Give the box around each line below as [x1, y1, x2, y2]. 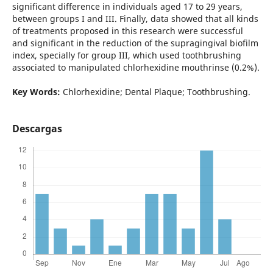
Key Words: [12, 85, 60, 97]
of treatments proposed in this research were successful [12, 24, 243, 37]
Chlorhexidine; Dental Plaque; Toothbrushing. [60, 85, 250, 97]
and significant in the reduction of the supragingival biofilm [12, 37, 258, 49]
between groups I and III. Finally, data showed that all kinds [12, 12, 258, 24]
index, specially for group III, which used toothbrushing [12, 49, 241, 61]
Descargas [12, 121, 62, 135]
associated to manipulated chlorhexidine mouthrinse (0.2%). [12, 61, 260, 73]
